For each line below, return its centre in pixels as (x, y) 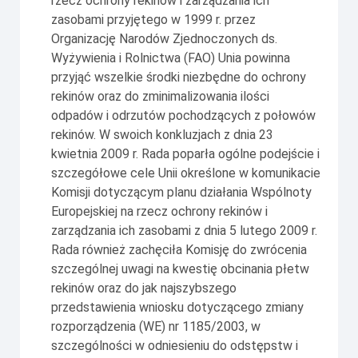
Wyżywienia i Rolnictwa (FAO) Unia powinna (171, 58)
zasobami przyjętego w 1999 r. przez (153, 19)
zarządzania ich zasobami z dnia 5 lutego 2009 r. (184, 230)
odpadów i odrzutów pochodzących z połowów (183, 115)
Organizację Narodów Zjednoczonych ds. (164, 38)
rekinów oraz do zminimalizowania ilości (160, 96)
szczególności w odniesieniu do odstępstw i (175, 345)
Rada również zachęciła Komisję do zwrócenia (179, 249)
